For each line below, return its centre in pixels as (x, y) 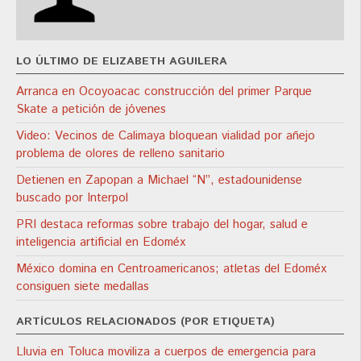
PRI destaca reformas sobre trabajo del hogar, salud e (162, 224)
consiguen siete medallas (83, 286)
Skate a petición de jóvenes (91, 109)
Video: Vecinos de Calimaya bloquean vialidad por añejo (166, 135)
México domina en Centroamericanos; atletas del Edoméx (171, 268)
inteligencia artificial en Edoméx (101, 242)
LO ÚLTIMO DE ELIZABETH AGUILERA (122, 61)
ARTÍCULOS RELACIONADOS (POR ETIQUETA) (145, 321)
